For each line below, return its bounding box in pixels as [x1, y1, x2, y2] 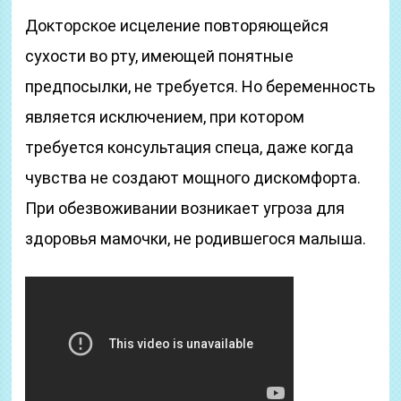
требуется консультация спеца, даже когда [25, 138, 354, 157]
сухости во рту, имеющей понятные [25, 47, 294, 65]
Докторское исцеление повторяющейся [25, 16, 329, 35]
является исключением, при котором [25, 107, 305, 126]
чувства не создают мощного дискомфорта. [25, 168, 362, 187]
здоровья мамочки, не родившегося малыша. [25, 229, 367, 248]
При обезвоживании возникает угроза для [25, 199, 346, 218]
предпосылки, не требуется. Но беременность [25, 77, 376, 96]
